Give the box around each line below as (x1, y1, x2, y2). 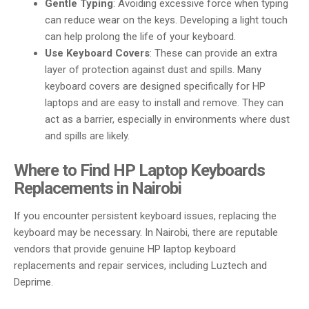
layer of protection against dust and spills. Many (45, 63, 262, 77)
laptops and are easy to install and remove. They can (45, 97, 284, 110)
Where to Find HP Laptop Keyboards (14, 159, 265, 180)
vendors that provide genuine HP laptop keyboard (14, 242, 236, 255)
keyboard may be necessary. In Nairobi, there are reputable (14, 226, 278, 239)
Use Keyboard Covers (45, 47, 150, 60)
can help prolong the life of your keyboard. (45, 30, 237, 43)
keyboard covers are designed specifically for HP (45, 80, 266, 93)
